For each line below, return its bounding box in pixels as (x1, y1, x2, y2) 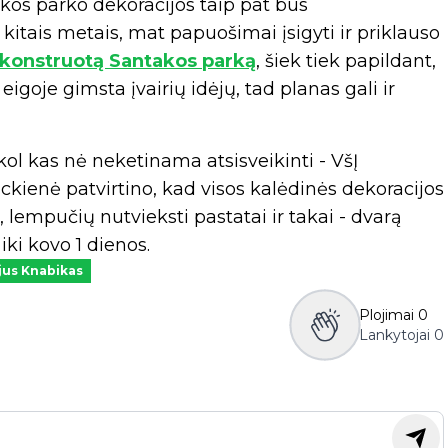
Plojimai (359, 306, 415, 325)
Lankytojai (359, 326, 431, 345)
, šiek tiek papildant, (256, 50, 436, 73)
